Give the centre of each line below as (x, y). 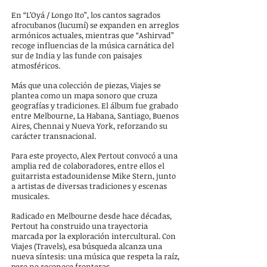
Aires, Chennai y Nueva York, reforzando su (89, 126)
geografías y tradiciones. (56, 105)
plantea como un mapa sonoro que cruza (84, 95)
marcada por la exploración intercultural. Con (94, 236)
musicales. (30, 196)
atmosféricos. (36, 66)
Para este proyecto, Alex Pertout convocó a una (94, 156)
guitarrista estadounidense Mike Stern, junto (94, 176)
